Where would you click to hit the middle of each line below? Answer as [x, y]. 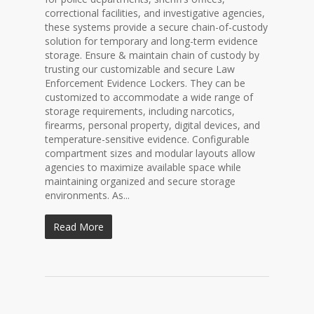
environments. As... [87, 195]
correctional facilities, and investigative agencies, [155, 13]
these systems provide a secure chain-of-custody [156, 27]
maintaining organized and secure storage [140, 181]
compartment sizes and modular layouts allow [150, 153]
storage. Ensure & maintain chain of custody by [152, 55]
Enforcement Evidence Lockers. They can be [145, 83]
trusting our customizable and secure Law [140, 69]
